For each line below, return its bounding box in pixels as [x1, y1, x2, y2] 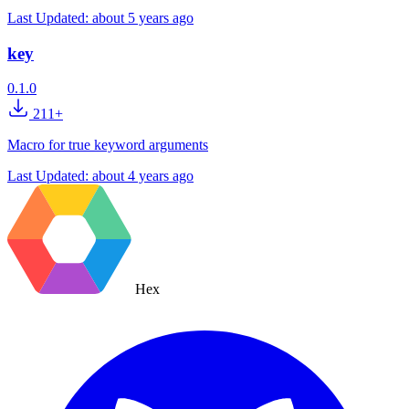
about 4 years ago [92, 168, 194, 184]
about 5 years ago [92, 9, 194, 26]
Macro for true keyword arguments [7, 137, 208, 153]
